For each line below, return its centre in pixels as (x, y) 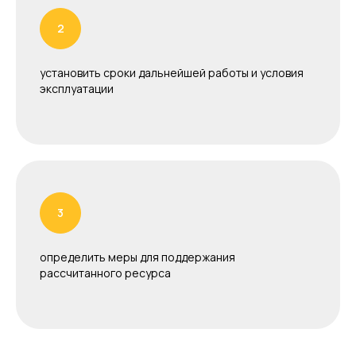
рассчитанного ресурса (105, 273)
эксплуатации (77, 88)
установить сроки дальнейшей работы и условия (172, 72)
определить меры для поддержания (137, 257)
